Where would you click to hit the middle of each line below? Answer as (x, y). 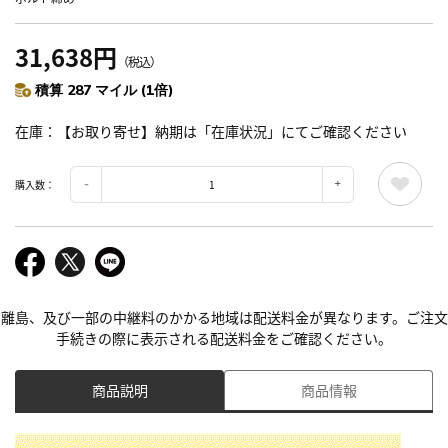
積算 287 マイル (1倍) (104, 90)
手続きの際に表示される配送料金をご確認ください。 (224, 338)
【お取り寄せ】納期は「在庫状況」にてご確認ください (232, 131)
